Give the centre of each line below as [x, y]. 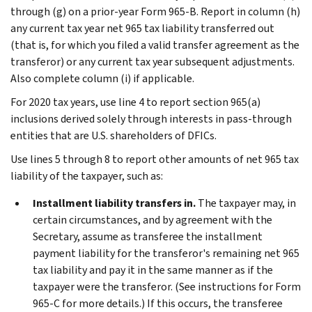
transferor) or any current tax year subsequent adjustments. [153, 61]
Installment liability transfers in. [114, 203]
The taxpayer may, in [246, 203]
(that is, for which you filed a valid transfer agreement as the [155, 45]
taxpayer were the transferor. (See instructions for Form [167, 286]
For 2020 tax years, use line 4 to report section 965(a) [135, 102]
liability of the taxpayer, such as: [87, 175]
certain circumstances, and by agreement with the [153, 219]
